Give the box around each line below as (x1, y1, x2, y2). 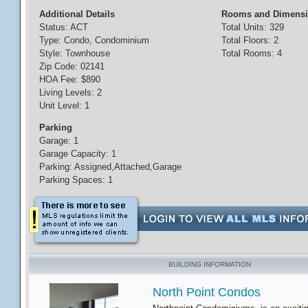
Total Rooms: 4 (221, 48, 282, 59)
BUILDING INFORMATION (168, 261, 251, 269)
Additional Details (38, 9, 115, 20)
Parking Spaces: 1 (38, 175, 113, 186)
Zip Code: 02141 (38, 61, 104, 72)
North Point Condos (152, 285, 261, 300)
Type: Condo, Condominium (38, 35, 149, 46)
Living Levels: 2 (38, 87, 102, 98)
